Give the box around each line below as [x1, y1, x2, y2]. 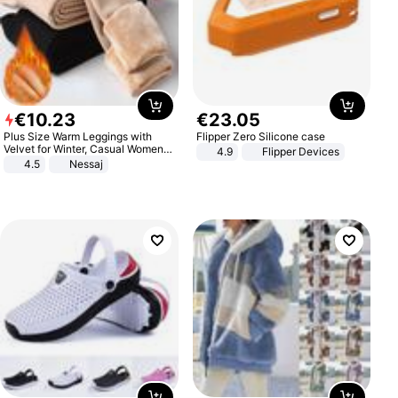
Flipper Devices [261, 144, 339, 158]
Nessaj [69, 156, 104, 171]
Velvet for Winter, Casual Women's [4, 141, 172, 155]
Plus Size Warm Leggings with [4, 129, 153, 143]
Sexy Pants [4, 154, 60, 168]
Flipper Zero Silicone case [195, 129, 325, 143]
